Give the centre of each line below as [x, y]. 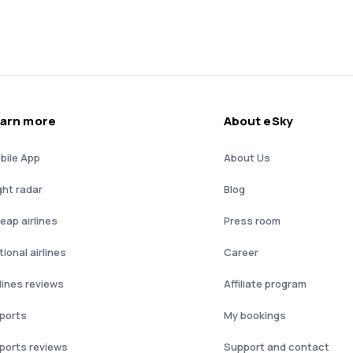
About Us [247, 158]
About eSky [258, 121]
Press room [252, 221]
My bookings [255, 316]
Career [241, 253]
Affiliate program [265, 284]
